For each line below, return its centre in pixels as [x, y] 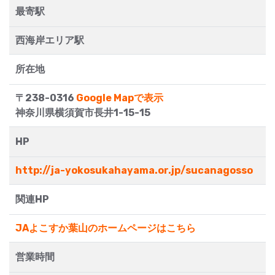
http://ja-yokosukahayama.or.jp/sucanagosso [134, 171]
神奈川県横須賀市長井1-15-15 [83, 113]
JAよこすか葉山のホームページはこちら [106, 228]
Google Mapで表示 [120, 98]
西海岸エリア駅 [50, 41]
